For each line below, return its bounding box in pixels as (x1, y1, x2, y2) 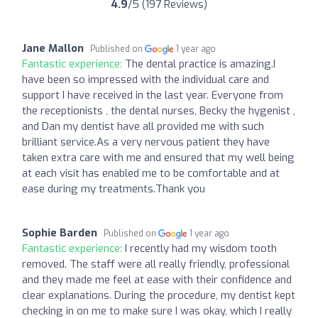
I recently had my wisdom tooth (125, 241, 277, 256)
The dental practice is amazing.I (125, 56, 275, 71)
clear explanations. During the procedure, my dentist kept (22, 287, 295, 302)
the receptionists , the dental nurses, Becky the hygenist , (22, 103, 295, 118)
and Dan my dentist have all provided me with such (22, 119, 264, 133)
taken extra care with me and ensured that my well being (22, 150, 295, 165)
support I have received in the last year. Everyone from (22, 87, 283, 102)
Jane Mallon (22, 40, 84, 55)
